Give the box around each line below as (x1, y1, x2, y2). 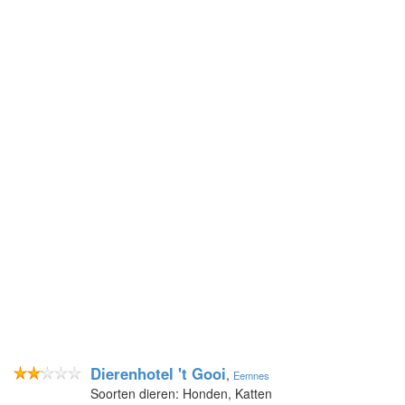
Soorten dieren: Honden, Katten (90, 383, 272, 402)
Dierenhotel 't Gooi (90, 362, 226, 384)
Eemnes (233, 367, 269, 382)
